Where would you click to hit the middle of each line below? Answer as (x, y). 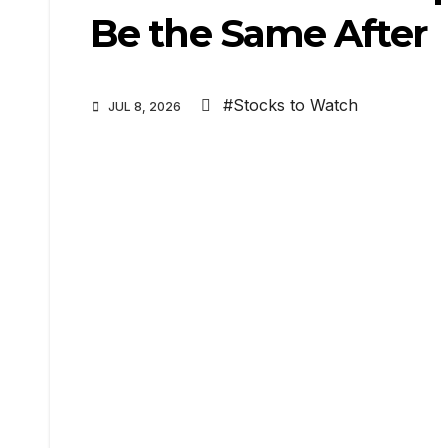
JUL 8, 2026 (144, 107)
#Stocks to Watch (290, 105)
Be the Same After (258, 33)
